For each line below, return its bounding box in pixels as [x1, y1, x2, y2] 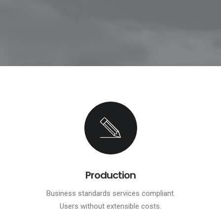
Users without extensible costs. [60, 202, 161, 211]
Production [85, 168, 136, 182]
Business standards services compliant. [46, 189, 175, 198]
